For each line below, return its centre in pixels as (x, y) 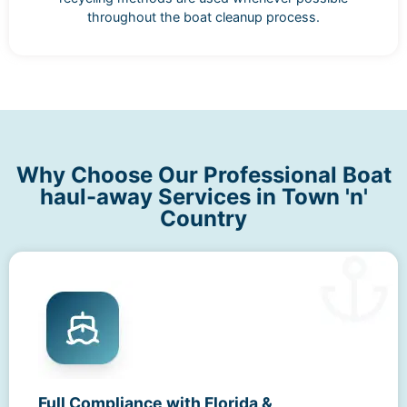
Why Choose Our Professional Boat (203, 174)
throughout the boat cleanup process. (203, 16)
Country (203, 218)
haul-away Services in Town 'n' (203, 196)
